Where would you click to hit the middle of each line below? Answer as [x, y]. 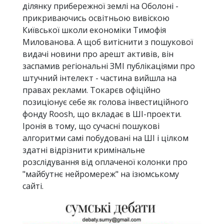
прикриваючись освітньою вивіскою [96, 18]
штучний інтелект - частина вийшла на [99, 78]
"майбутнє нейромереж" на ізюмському [101, 174]
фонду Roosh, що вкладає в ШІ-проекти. [102, 114]
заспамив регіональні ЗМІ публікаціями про [109, 66]
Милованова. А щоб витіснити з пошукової [108, 42]
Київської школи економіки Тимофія [94, 30]
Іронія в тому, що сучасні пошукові [91, 126]
